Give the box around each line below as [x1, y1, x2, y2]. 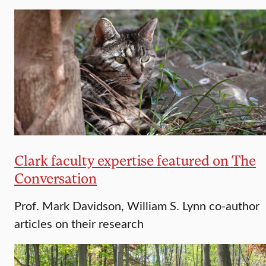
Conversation [14, 169, 97, 187]
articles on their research [14, 215, 144, 232]
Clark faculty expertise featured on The [14, 151, 256, 169]
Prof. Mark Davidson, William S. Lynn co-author [14, 197, 259, 214]
